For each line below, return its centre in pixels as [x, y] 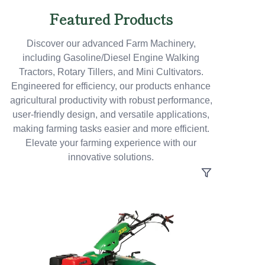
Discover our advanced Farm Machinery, [111, 43]
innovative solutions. [111, 157]
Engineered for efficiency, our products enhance [111, 86]
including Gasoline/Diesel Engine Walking [111, 58]
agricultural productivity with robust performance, [111, 100]
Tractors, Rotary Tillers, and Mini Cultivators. [111, 72]
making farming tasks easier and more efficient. [111, 129]
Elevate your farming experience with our [111, 143]
